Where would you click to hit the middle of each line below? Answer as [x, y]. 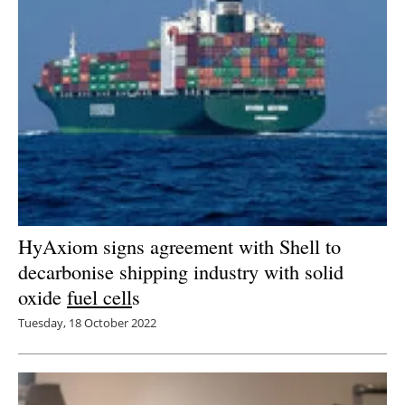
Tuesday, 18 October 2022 [87, 323]
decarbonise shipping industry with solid [181, 272]
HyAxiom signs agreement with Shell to [179, 246]
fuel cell [99, 297]
